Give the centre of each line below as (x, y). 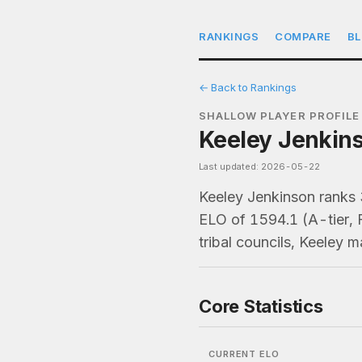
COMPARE (303, 36)
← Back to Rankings (248, 87)
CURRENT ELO (244, 354)
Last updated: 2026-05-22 (259, 166)
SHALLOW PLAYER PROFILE (279, 116)
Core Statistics (261, 306)
